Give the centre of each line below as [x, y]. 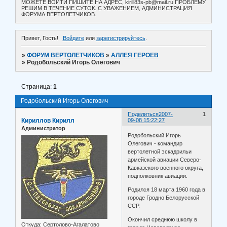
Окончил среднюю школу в [163, 219]
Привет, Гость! [40, 38]
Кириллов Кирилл [48, 121]
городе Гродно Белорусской [164, 197]
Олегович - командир [155, 143]
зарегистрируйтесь [121, 38]
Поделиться [143, 114]
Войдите [73, 38]
